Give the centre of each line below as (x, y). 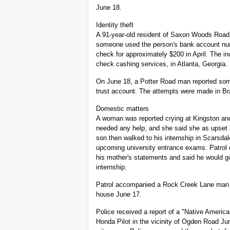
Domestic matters (122, 109)
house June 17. (119, 195)
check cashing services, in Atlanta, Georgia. (162, 64)
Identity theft (115, 25)
